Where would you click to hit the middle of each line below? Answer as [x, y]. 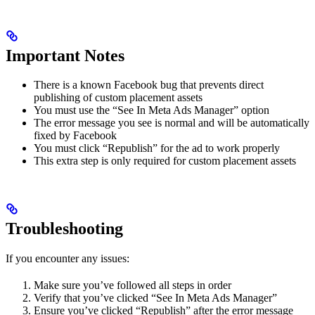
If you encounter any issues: [67, 259]
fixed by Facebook [75, 136]
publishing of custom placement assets [118, 98]
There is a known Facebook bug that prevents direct [149, 85]
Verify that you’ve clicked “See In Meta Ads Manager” [155, 298]
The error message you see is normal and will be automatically [172, 123]
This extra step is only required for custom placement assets [165, 161]
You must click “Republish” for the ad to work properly [157, 148]
